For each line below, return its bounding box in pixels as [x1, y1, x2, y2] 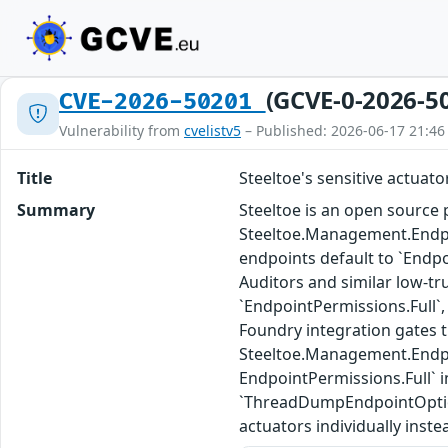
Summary [17, 199, 95, 221]
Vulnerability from [59, 121, 184, 140]
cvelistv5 [184, 121, 241, 140]
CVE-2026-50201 [59, 88, 266, 116]
